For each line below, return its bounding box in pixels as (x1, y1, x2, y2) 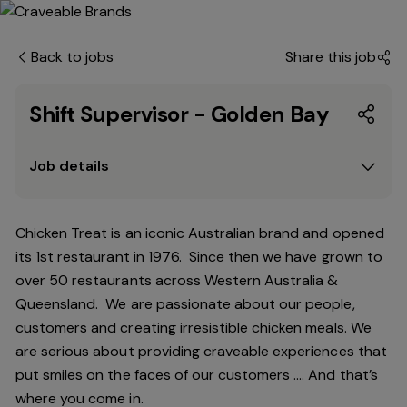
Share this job (284, 47, 376, 66)
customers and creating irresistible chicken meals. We (15, 318, 372, 337)
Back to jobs (31, 47, 114, 66)
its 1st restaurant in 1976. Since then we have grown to (15, 247, 382, 266)
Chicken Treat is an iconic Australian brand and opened (15, 223, 384, 243)
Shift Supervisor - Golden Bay (29, 100, 329, 128)
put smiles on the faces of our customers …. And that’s (15, 365, 378, 384)
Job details (29, 156, 109, 175)
